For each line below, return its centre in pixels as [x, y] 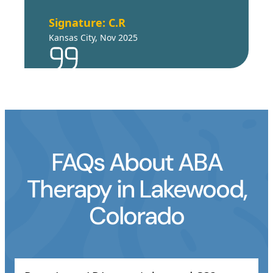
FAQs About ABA [136, 162]
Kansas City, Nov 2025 [93, 38]
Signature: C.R [87, 23]
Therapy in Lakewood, [136, 189]
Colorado [136, 216]
